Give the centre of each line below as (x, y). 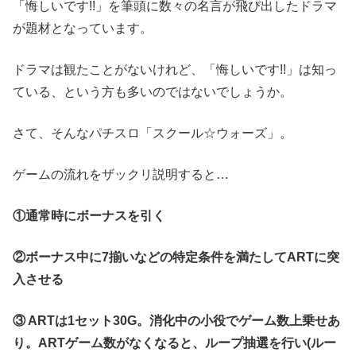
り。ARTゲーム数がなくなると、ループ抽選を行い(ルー (174, 343)
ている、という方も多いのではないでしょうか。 (153, 92)
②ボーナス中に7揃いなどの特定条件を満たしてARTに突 (176, 257)
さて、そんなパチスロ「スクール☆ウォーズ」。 (153, 133)
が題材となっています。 (83, 29)
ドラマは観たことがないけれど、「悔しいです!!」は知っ (175, 70)
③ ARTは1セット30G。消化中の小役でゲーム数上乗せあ (176, 321)
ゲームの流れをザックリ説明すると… (121, 175)
